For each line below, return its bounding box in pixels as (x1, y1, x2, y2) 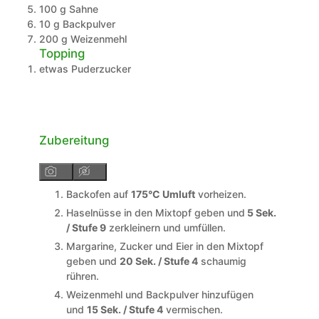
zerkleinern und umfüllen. (105, 221, 226, 234)
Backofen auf (66, 188, 131, 201)
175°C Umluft (130, 188, 195, 201)
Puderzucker (70, 62, 131, 75)
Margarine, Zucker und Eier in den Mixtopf (66, 240, 263, 253)
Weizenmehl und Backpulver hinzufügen (66, 288, 253, 301)
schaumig (197, 255, 246, 268)
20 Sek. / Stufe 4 (119, 255, 198, 268)
